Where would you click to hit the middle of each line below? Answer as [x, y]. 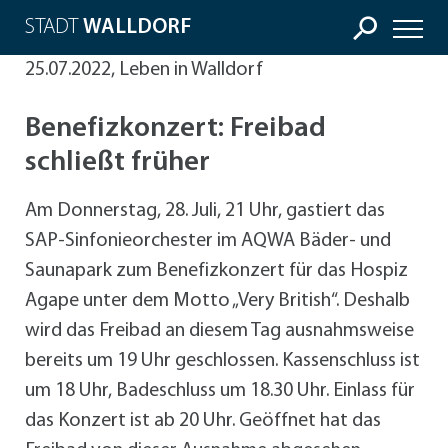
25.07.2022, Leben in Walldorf [144, 70]
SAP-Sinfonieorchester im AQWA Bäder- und [208, 241]
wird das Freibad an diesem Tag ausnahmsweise [219, 331]
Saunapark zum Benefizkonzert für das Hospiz [216, 271]
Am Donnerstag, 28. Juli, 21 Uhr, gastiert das [205, 211]
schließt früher [117, 163]
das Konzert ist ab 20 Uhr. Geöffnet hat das [203, 421]
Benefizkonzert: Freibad [175, 129]
